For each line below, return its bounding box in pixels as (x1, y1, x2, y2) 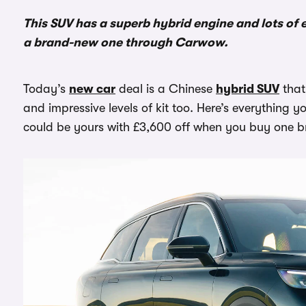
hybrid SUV (216, 82, 279, 96)
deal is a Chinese (115, 82, 216, 96)
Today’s (23, 82, 69, 96)
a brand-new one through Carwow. (23, 36, 228, 49)
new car (69, 82, 115, 96)
